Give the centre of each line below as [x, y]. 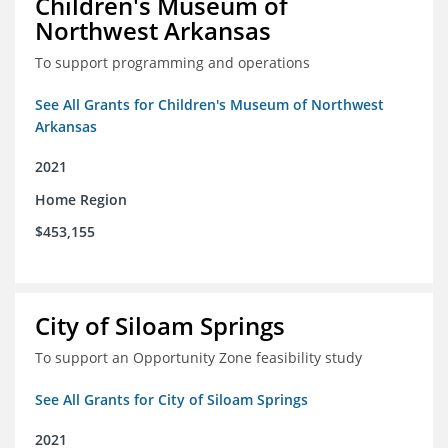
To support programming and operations [172, 63]
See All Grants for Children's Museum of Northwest [209, 105]
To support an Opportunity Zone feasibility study [198, 358]
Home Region [81, 200]
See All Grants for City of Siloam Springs [171, 400]
